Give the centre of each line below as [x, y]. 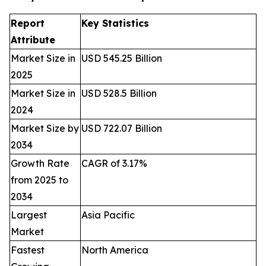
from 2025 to [39, 180]
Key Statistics [115, 23]
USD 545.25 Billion [122, 58]
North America [115, 250]
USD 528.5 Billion [119, 93]
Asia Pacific [108, 215]
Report [28, 23]
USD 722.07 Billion [122, 128]
